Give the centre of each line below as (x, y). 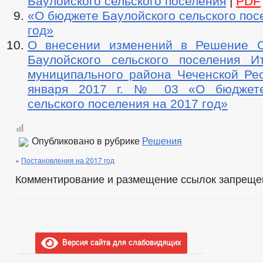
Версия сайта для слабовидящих (120, 242)
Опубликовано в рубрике (86, 141)
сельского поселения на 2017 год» (128, 104)
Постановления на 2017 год (68, 160)
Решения (162, 141)
